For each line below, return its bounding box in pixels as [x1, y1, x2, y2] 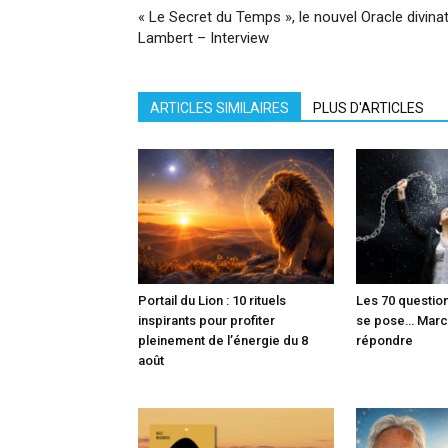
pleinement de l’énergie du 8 [138, 332, 308, 348]
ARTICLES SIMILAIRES [150, 100, 289, 116]
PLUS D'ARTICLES [313, 100, 424, 116]
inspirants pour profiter [138, 312, 275, 328]
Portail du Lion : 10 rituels [138, 292, 286, 308]
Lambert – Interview [138, 29, 269, 47]
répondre [356, 332, 413, 348]
